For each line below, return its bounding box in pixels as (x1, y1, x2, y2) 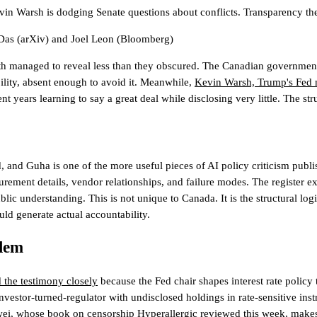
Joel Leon (71, 33, 114, 45)
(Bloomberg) (114, 33, 173, 45)
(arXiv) (14, 33, 49, 45)
